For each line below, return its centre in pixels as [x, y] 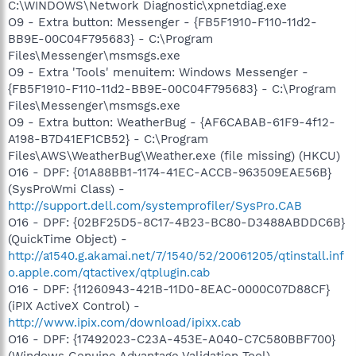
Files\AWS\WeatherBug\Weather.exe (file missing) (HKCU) [174, 155]
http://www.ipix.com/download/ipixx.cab [124, 322]
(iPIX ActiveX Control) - [74, 306]
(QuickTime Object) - [68, 239]
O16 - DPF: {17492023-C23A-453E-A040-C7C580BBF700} [172, 339]
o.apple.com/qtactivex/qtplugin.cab [109, 272]
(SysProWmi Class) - [66, 189]
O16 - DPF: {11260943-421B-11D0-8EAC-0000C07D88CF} [169, 289]
